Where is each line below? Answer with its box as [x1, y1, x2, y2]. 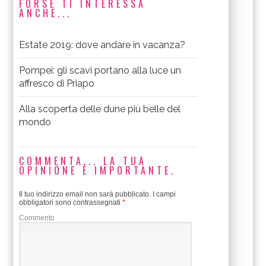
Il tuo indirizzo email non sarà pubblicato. [19, 189, 151, 198]
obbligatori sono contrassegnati [19, 198, 123, 207]
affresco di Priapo [19, 77, 95, 89]
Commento [19, 213, 55, 222]
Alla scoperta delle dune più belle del [19, 103, 181, 115]
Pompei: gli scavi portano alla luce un [19, 64, 182, 76]
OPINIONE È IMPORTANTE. [19, 163, 176, 178]
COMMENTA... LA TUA [19, 153, 147, 168]
